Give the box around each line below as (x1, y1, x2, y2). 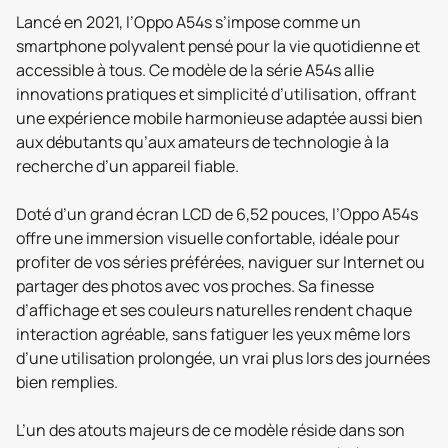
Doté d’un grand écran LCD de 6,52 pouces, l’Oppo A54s (16, 203, 418, 225)
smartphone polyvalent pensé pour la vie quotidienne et (16, 35, 420, 57)
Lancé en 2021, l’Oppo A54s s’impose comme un (16, 11, 361, 33)
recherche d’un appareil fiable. (16, 155, 239, 177)
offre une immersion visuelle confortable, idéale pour (16, 227, 400, 249)
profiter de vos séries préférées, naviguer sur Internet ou (16, 251, 425, 273)
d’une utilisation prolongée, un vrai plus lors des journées (16, 347, 430, 369)
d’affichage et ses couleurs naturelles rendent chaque (16, 299, 412, 321)
